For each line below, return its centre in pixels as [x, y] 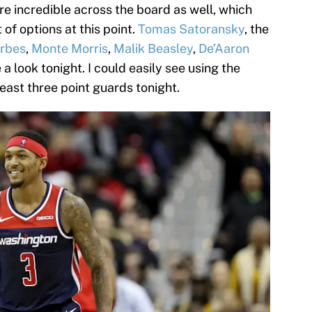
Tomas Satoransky [191, 29]
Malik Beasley [153, 48]
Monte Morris [70, 48]
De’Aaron [224, 48]
